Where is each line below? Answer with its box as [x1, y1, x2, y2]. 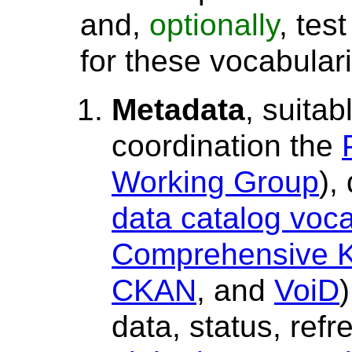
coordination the [112, 128, 342, 163]
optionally [149, 7, 279, 42]
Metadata [112, 92, 245, 126]
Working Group [112, 164, 319, 199]
